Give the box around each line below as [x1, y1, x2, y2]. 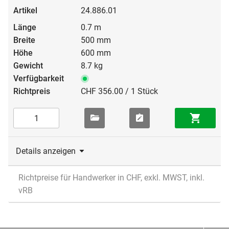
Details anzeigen [16, 146, 76, 156]
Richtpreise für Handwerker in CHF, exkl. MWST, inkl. [18, 173, 204, 183]
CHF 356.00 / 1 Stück [81, 86, 158, 97]
